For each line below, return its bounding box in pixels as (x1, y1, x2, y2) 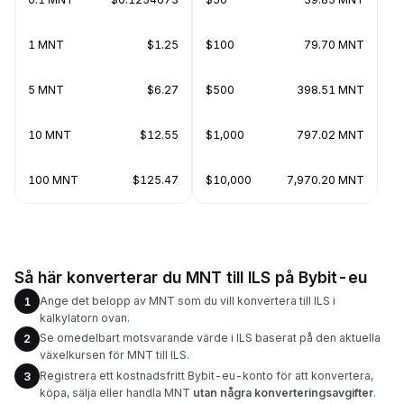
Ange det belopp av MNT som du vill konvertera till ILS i (40, 293, 335, 308)
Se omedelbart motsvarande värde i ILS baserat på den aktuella (40, 331, 381, 344)
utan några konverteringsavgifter (193, 385, 373, 399)
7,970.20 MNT (287, 173, 364, 187)
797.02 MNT (297, 128, 364, 142)
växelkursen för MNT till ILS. (40, 348, 189, 362)
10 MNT (28, 128, 71, 142)
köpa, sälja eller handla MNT (40, 385, 193, 399)
